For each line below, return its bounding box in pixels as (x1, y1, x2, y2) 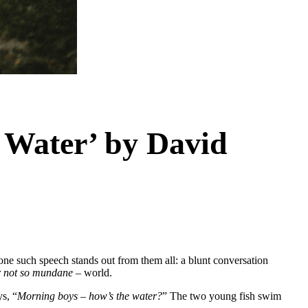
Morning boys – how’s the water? (17, 290, 162, 302)
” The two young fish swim (162, 290, 281, 302)
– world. (73, 267, 115, 279)
